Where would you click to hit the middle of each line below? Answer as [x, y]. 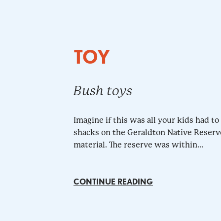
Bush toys [103, 91]
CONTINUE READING [113, 182]
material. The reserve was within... [138, 145]
